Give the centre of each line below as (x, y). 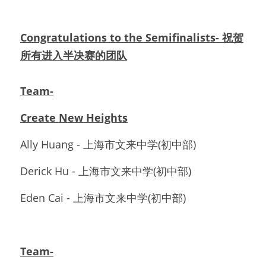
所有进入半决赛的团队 (74, 55)
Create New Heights (74, 117)
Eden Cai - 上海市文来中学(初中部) (103, 197)
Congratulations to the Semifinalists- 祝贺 (132, 37)
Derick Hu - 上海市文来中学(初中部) (106, 171)
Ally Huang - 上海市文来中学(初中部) (108, 144)
